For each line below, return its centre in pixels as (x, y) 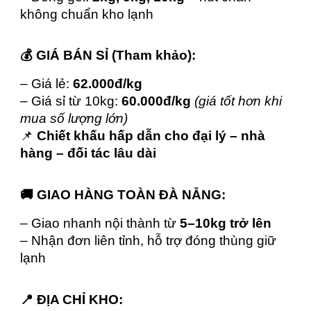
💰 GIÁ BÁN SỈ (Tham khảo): (108, 56)
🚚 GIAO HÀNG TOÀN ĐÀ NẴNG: (123, 194)
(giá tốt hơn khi (238, 101)
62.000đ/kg (108, 84)
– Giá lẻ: (47, 84)
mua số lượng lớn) (74, 119)
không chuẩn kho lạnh (87, 14)
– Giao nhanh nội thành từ (100, 223)
